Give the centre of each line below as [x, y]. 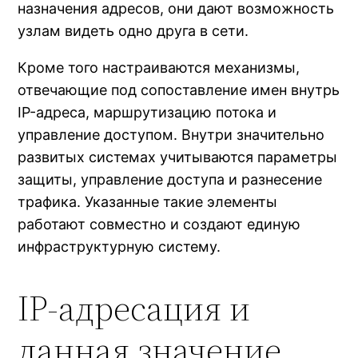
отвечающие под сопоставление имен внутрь [179, 90]
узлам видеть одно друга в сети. [133, 31]
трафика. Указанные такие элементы [148, 202]
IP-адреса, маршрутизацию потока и [147, 113]
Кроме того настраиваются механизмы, [159, 68]
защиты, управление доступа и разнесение [170, 180]
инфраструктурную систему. [119, 247]
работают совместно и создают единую [159, 225]
